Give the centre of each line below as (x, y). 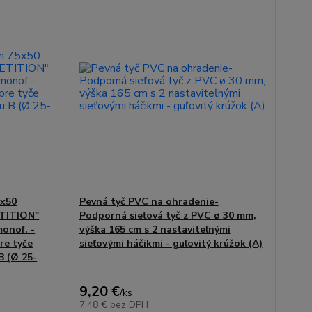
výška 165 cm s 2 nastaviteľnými (155, 229)
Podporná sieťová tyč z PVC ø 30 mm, (167, 216)
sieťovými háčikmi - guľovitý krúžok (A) (171, 243)
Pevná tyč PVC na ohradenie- (149, 202)
